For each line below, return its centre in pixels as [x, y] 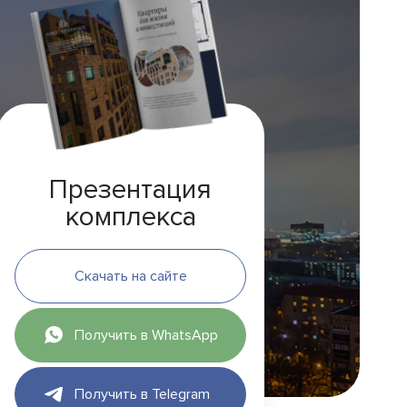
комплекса [130, 217]
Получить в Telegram [142, 394]
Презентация [130, 189]
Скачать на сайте [130, 276]
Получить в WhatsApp [146, 335]
